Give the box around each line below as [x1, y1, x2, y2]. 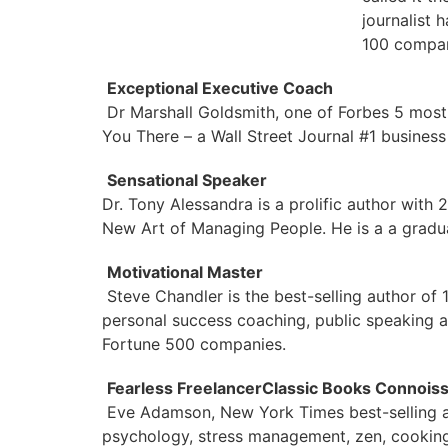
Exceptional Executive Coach [107, 78, 333, 98]
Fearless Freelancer [107, 378, 262, 398]
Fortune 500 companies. [102, 334, 286, 354]
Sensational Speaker [107, 170, 267, 190]
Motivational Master [107, 262, 263, 282]
